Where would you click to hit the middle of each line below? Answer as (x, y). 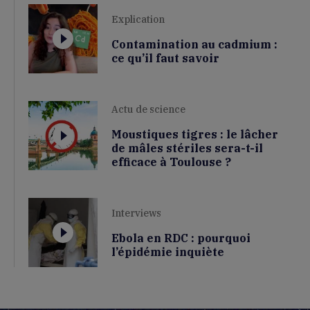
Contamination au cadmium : (194, 45)
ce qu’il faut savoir (165, 58)
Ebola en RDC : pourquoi (181, 238)
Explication (138, 20)
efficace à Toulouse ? (171, 162)
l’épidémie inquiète (168, 252)
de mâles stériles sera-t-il (187, 148)
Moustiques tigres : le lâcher (195, 135)
